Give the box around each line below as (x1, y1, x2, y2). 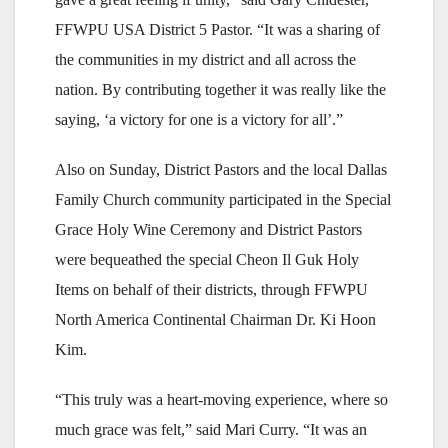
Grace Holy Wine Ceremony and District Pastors (55, 221, 362, 238)
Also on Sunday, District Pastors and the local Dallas (55, 161, 387, 178)
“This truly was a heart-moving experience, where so (55, 391, 388, 408)
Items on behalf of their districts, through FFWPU (55, 281, 368, 298)
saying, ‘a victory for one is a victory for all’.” (55, 111, 343, 128)
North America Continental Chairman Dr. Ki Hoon (55, 311, 376, 328)
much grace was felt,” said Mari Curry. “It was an (55, 421, 367, 438)
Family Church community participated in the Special (55, 191, 391, 208)
